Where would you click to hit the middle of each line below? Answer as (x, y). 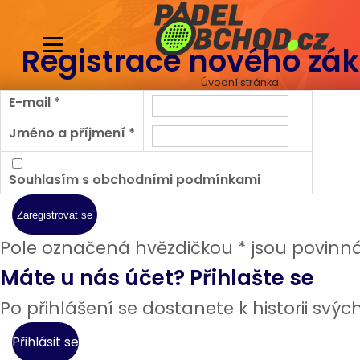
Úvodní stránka (240, 82)
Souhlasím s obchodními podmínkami (135, 180)
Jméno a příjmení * (72, 133)
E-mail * (35, 102)
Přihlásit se (45, 342)
